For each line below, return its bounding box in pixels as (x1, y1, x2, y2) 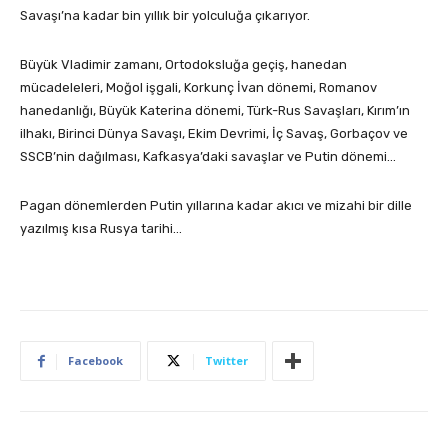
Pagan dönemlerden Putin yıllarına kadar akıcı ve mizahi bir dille (20, 198, 412, 214)
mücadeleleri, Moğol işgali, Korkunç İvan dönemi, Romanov (20, 80, 377, 96)
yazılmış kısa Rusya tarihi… (20, 221, 182, 237)
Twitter (205, 353, 248, 369)
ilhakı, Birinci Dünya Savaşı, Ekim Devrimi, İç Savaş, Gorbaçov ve (20, 126, 408, 142)
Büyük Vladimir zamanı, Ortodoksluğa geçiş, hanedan (20, 57, 347, 73)
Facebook (68, 353, 123, 369)
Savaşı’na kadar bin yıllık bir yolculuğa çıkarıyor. (20, 8, 310, 24)
